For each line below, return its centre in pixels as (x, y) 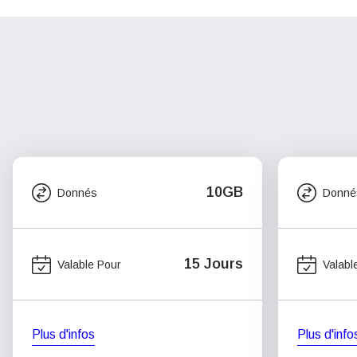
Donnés (77, 192)
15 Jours (214, 264)
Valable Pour (89, 264)
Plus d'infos (63, 334)
